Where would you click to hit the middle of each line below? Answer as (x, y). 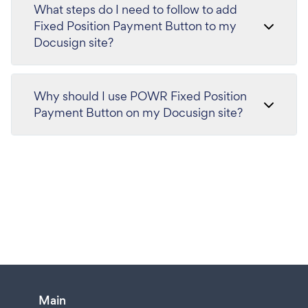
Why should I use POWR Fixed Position (140, 96)
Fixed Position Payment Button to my (135, 25)
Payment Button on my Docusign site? (138, 112)
